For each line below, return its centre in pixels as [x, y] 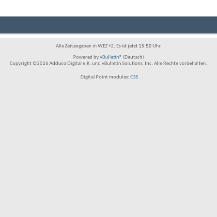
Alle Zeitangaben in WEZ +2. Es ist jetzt [97, 46]
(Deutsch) [133, 57]
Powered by [86, 57]
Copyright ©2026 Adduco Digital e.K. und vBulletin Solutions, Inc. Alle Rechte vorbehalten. [108, 64]
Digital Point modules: [105, 77]
